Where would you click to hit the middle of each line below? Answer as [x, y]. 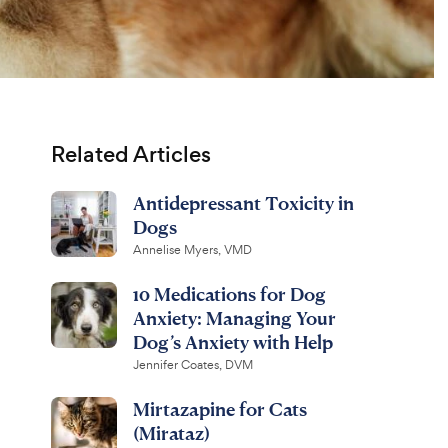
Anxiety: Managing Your [234, 317]
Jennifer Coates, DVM [192, 365]
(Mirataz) [171, 432]
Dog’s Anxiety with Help [232, 341]
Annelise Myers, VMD [192, 250]
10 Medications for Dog [229, 293]
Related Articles [130, 154]
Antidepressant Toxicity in [243, 202]
